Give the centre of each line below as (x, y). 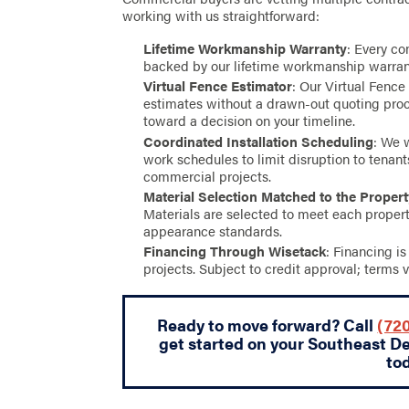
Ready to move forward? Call (267, 324)
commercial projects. (208, 176)
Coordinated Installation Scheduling (259, 141)
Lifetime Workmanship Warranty (246, 49)
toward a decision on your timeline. (250, 121)
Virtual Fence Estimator (218, 86)
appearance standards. (213, 231)
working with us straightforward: (221, 16)
